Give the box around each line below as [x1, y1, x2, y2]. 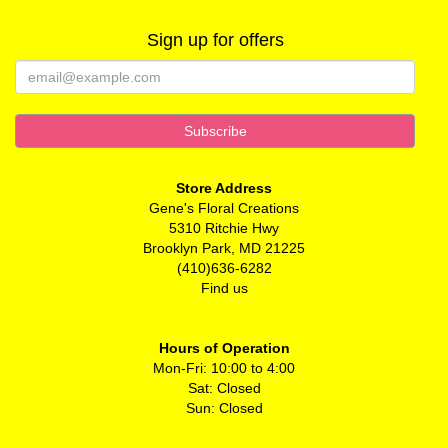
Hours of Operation [158, 339, 290, 356]
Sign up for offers [146, 29, 284, 50]
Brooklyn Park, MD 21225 [143, 239, 305, 256]
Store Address [176, 179, 272, 196]
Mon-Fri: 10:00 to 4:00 [153, 359, 295, 376]
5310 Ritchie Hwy [169, 219, 279, 236]
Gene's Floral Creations [149, 199, 299, 216]
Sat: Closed [187, 379, 261, 396]
